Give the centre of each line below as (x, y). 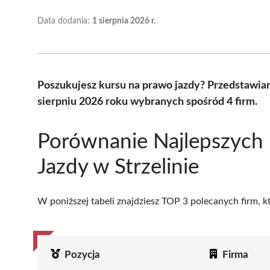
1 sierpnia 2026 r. (124, 21)
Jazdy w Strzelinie (118, 167)
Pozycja (82, 254)
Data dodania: (65, 21)
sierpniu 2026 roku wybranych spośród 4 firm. (147, 102)
